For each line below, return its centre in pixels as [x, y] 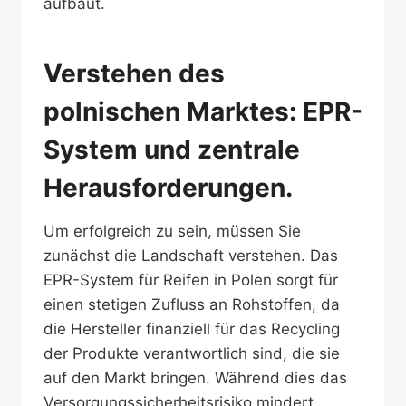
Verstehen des [134, 73]
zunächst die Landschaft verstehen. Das [191, 256]
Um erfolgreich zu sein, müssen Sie [172, 231]
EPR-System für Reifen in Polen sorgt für [191, 280]
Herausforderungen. [168, 188]
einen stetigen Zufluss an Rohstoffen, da [192, 304]
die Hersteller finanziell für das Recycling [192, 329]
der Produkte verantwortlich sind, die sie [192, 353]
